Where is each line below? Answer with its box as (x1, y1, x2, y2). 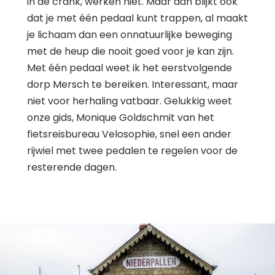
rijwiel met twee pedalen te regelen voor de (27, 143, 238, 158)
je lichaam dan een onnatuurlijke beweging (27, 27, 232, 42)
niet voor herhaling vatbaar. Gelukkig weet (27, 93, 232, 108)
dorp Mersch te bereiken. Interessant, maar (27, 77, 238, 91)
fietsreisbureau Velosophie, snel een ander (27, 126, 231, 141)
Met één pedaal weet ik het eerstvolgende (27, 60, 232, 75)
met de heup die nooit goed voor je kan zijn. (27, 44, 234, 58)
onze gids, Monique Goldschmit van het (27, 110, 214, 125)
